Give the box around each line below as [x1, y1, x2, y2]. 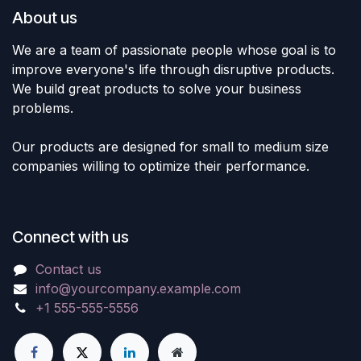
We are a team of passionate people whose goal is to [12, 42, 336, 59]
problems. [12, 100, 73, 117]
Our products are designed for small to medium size [12, 139, 329, 156]
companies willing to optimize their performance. [12, 158, 309, 175]
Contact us [35, 261, 102, 278]
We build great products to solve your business [12, 81, 301, 98]
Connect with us [12, 227, 129, 247]
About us [12, 8, 77, 28]
